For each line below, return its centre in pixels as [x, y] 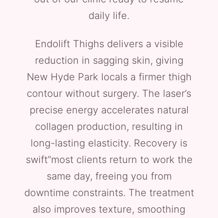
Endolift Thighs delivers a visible [109, 44]
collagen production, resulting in [109, 127]
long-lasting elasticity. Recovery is [109, 143]
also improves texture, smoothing [109, 209]
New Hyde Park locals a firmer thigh [109, 77]
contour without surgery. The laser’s [109, 93]
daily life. [109, 16]
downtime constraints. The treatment [109, 193]
